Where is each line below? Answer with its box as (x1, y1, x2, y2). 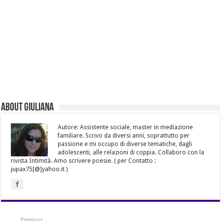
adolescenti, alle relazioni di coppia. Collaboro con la (58, 148, 205, 156)
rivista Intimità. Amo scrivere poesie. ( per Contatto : (11, 157, 156, 164)
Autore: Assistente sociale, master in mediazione (58, 123, 193, 131)
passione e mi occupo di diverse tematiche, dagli (58, 140, 192, 147)
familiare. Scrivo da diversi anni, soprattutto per (58, 132, 190, 139)
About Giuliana (1, 102, 54, 113)
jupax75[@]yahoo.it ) (11, 165, 68, 173)
